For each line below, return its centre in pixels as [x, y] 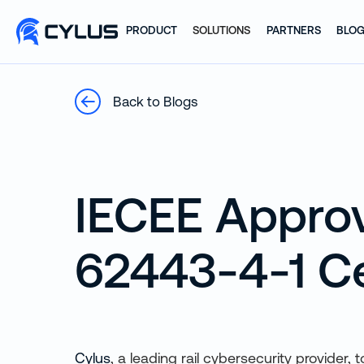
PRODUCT [151, 30]
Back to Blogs [155, 102]
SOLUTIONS [222, 30]
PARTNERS [293, 30]
